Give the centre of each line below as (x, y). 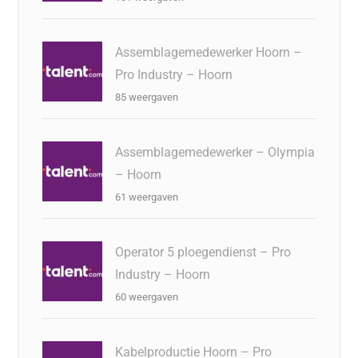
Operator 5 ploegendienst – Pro (203, 252)
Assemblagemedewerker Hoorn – (209, 52)
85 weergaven (147, 97)
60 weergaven (147, 296)
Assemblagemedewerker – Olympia (215, 152)
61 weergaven (147, 197)
